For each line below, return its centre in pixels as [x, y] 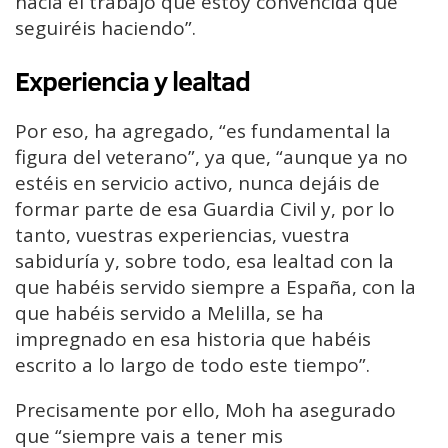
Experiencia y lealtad [132, 81]
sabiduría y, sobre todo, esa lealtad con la [204, 261]
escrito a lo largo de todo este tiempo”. [192, 365]
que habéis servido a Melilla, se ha [169, 313]
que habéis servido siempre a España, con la [215, 287]
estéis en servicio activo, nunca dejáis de [197, 183]
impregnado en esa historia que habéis [193, 339]
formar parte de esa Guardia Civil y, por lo [205, 209]
